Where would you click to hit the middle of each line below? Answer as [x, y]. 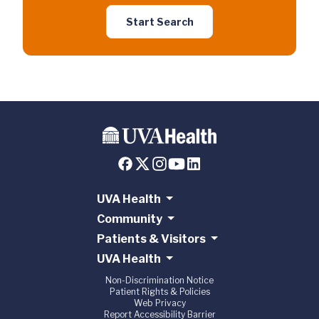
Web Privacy [159, 303]
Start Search [159, 22]
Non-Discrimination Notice [159, 281]
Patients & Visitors [151, 239]
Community [129, 219]
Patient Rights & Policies [159, 292]
